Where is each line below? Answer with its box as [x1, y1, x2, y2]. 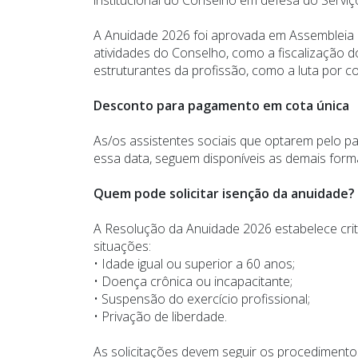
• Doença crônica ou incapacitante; [93, 272, 292, 290]
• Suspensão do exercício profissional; [93, 289, 310, 308]
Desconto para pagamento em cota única [93, 96, 349, 114]
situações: [93, 237, 151, 255]
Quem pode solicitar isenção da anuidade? [93, 184, 355, 202]
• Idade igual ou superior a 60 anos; [93, 254, 295, 272]
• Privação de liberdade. [93, 307, 227, 325]
